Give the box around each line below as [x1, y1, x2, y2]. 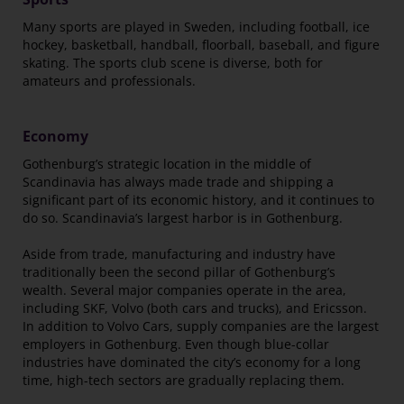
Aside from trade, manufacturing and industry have [23, 245, 335, 263]
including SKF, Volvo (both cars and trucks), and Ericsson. [23, 299, 367, 317]
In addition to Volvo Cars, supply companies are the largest [23, 317, 379, 335]
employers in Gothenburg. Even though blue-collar [23, 335, 329, 353]
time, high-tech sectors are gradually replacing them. [23, 372, 344, 390]
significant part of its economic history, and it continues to [23, 191, 374, 209]
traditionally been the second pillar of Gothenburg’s [23, 263, 335, 281]
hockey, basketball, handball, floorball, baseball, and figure [23, 36, 380, 54]
